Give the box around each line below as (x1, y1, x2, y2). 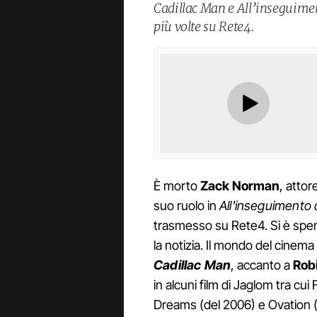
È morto (154, 178, 200, 194)
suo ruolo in (154, 198, 219, 214)
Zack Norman (200, 178, 279, 194)
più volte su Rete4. (154, 18, 255, 35)
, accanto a (231, 258, 294, 273)
